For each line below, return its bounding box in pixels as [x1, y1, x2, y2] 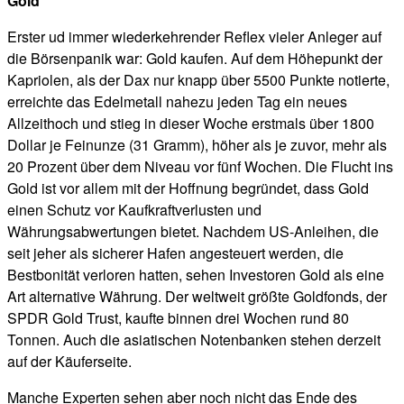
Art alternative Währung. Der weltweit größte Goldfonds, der [7, 285, 387, 307]
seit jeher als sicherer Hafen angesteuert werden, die [7, 242, 344, 263]
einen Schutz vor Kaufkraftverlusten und [7, 198, 262, 220]
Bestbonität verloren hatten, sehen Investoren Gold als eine [7, 263, 384, 285]
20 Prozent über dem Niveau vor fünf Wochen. [7, 155, 305, 177]
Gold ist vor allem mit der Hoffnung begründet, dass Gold [7, 177, 369, 198]
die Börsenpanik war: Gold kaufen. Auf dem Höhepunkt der [7, 47, 382, 69]
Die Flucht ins [305, 155, 393, 177]
